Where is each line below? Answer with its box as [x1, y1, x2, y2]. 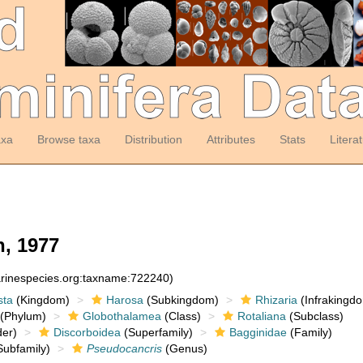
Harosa [105, 293, 143, 306]
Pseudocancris [86, 342, 162, 355]
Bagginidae [228, 326, 287, 339]
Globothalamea [82, 310, 161, 322]
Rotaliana [237, 310, 286, 322]
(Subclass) [285, 310, 344, 322]
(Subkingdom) [143, 293, 219, 306]
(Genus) [161, 342, 207, 355]
